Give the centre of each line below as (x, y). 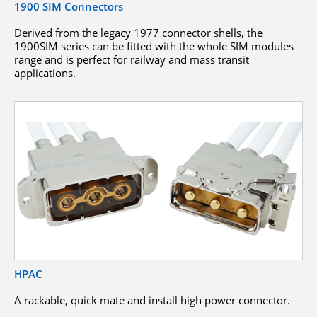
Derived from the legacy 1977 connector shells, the (138, 33)
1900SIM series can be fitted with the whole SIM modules (154, 46)
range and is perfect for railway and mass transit (132, 60)
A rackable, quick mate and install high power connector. (152, 300)
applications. (45, 73)
